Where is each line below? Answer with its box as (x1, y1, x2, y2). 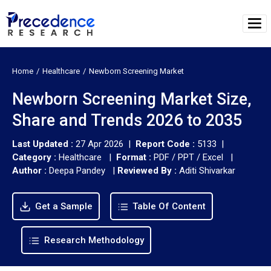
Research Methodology (41, 234, 144, 246)
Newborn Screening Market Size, (12, 89, 252, 109)
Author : (12, 165, 47, 176)
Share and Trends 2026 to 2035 (12, 110, 242, 130)
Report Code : (135, 138, 195, 149)
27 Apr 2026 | (76, 138, 135, 149)
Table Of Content (130, 200, 206, 212)
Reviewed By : (117, 165, 177, 176)
